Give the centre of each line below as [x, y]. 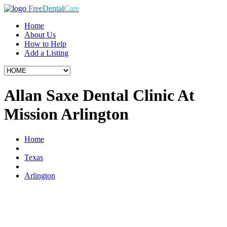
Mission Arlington [66, 114]
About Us [40, 35]
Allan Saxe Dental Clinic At [99, 96]
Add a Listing [46, 53]
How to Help [45, 44]
